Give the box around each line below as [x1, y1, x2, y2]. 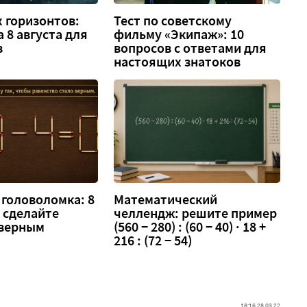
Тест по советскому [114, 12, 232, 29]
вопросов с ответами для [114, 39, 267, 56]
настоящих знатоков [114, 53, 241, 70]
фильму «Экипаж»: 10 [114, 25, 245, 42]
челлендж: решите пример [114, 205, 278, 222]
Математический [114, 191, 218, 208]
